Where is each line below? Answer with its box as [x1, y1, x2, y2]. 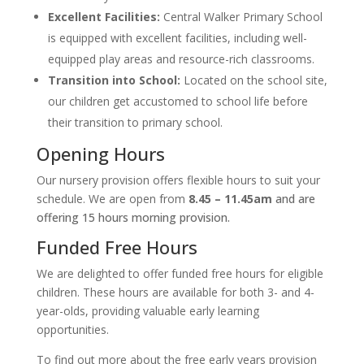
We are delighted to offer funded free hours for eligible [36, 265, 323, 281]
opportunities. [36, 321, 109, 337]
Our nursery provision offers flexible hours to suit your [36, 171, 320, 188]
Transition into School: [47, 71, 184, 88]
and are [275, 190, 315, 206]
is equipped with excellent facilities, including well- [47, 29, 307, 45]
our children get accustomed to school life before [47, 93, 308, 109]
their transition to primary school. [47, 114, 223, 130]
